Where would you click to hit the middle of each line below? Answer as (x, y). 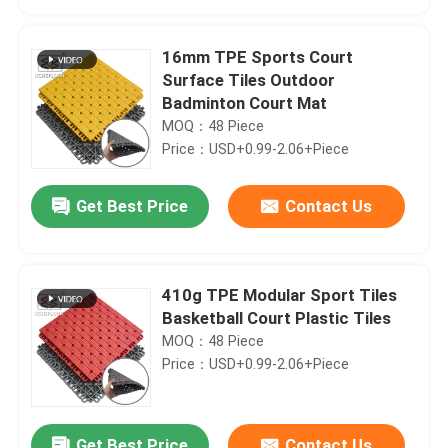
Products (70, 378)
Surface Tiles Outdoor (249, 79)
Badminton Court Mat (245, 102)
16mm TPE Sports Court (258, 56)
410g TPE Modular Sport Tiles (280, 295)
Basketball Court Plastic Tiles (277, 318)
